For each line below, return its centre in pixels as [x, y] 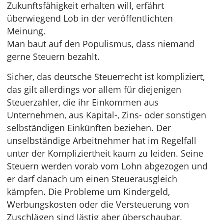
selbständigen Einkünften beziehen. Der [89, 128]
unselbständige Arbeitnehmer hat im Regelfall [102, 140]
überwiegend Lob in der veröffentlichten [90, 18]
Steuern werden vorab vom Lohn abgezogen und [107, 166]
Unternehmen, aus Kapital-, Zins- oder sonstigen [107, 115]
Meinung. [26, 31]
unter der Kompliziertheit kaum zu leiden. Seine [105, 153]
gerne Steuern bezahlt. [53, 56]
